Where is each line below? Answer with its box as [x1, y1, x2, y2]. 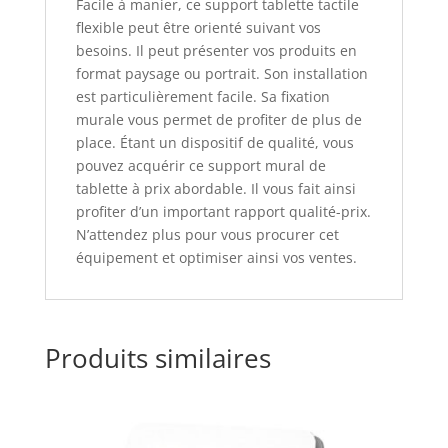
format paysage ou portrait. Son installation [75, 63, 368, 83]
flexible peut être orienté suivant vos [75, 17, 321, 37]
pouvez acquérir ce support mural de [75, 155, 326, 175]
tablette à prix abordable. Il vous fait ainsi [75, 178, 356, 198]
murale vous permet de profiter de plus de [75, 109, 362, 129]
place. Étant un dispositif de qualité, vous [75, 132, 354, 152]
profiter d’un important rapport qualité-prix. [75, 201, 371, 221]
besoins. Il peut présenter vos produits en [75, 40, 357, 60]
